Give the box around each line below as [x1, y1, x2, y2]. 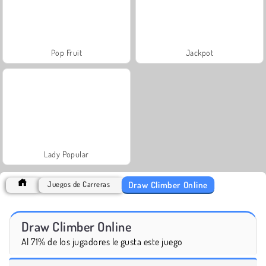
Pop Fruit [50, 47, 83, 58]
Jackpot [185, 47, 214, 58]
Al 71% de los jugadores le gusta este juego [21, 235, 183, 248]
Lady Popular [44, 148, 89, 159]
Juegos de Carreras [47, 179, 110, 189]
